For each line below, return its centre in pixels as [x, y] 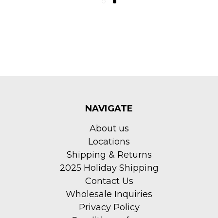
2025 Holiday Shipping [109, 168]
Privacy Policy [109, 207]
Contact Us [109, 181]
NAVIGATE [109, 108]
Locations [109, 141]
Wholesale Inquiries [109, 194]
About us [109, 128]
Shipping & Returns [109, 154]
